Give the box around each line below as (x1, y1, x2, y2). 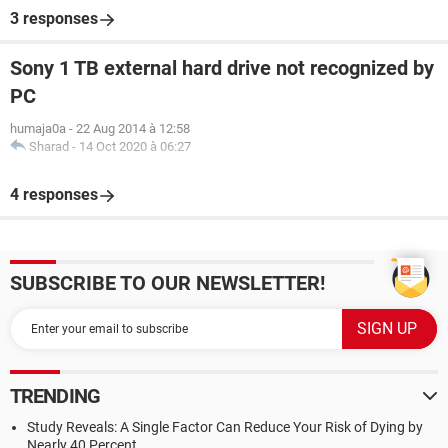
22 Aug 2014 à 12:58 (76, 121, 190, 136)
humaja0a (10, 121, 66, 136)
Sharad (29, 139, 69, 154)
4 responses (10, 185, 98, 204)
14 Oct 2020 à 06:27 (79, 139, 191, 154)
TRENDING (10, 384, 100, 408)
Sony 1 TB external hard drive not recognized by (10, 56, 434, 80)
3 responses (10, 9, 98, 28)
